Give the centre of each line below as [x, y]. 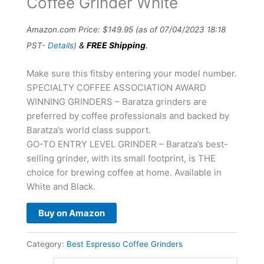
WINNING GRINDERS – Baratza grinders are [116, 102]
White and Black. [61, 187]
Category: [46, 244]
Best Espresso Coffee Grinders [124, 244]
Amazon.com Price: [64, 29]
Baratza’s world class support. [88, 130]
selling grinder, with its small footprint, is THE [121, 159]
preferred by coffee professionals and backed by [128, 116]
